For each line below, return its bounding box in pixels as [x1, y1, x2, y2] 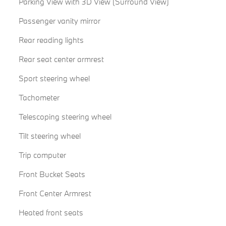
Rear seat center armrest [18, 54, 104, 65]
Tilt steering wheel [18, 131, 81, 141]
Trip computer [18, 150, 66, 160]
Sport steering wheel [18, 73, 90, 84]
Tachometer [18, 92, 60, 103]
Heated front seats [18, 207, 83, 218]
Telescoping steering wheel [18, 111, 111, 122]
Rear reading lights [18, 35, 84, 45]
